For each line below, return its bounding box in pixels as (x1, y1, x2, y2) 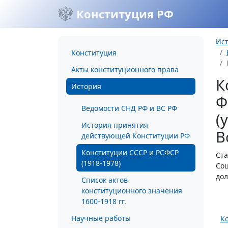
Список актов (81, 175, 128, 185)
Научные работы (71, 213, 131, 223)
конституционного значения (81, 186, 182, 195)
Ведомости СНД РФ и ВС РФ (81, 103, 177, 113)
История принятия (81, 120, 148, 130)
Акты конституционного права (71, 65, 179, 74)
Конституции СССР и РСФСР (81, 148, 179, 157)
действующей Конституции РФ (81, 131, 190, 140)
